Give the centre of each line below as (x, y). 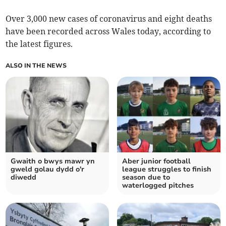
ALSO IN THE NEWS (36, 66)
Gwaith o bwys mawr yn (53, 161)
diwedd (24, 178)
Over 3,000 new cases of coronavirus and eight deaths (109, 19)
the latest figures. (39, 44)
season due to (146, 178)
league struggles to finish (167, 169)
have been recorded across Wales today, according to (108, 32)
